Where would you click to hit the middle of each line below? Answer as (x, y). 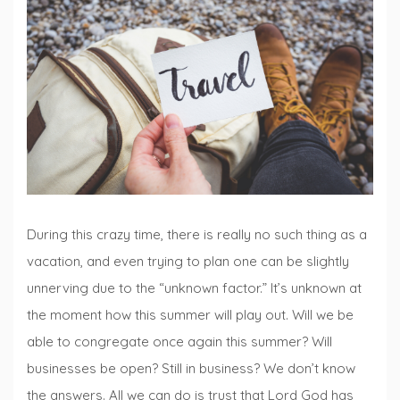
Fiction (222, 33)
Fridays (225, 62)
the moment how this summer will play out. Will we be (190, 315)
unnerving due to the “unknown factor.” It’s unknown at (194, 288)
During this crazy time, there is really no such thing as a (197, 235)
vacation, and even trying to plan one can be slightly (188, 262)
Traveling (229, 91)
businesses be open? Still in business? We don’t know (191, 369)
